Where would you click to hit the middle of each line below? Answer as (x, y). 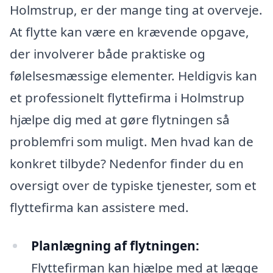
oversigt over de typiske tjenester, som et (133, 185)
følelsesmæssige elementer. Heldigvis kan (133, 75)
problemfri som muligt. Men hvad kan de (132, 141)
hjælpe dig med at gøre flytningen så (120, 119)
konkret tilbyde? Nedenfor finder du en (127, 163)
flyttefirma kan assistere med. (99, 207)
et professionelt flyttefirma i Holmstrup (127, 97)
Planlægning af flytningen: (115, 246)
